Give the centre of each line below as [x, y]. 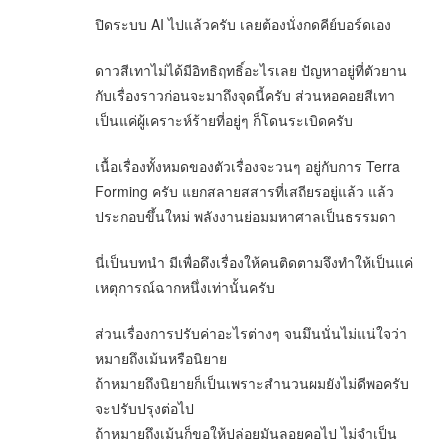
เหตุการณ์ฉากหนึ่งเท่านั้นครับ [185, 287]
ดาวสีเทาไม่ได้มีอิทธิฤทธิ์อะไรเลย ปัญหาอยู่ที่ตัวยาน [251, 70]
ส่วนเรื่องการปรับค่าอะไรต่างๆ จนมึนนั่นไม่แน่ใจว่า [251, 333]
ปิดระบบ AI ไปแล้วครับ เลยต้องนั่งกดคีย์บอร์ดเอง [243, 24]
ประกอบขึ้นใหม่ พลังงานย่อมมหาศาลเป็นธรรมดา [245, 216]
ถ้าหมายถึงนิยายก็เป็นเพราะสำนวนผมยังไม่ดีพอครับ [252, 383]
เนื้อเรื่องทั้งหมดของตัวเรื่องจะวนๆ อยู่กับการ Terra [247, 166]
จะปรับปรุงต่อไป [144, 408]
